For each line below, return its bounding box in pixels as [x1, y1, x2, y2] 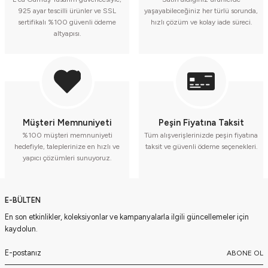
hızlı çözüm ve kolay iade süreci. [150, 18, 252, 26]
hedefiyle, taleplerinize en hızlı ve [14, 142, 120, 151]
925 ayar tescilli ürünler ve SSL [18, 7, 116, 15]
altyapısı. [53, 29, 81, 38]
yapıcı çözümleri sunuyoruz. [23, 154, 111, 162]
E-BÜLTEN [5, 196, 41, 205]
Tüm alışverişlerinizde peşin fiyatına [144, 131, 258, 139]
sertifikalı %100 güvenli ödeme [18, 18, 116, 26]
